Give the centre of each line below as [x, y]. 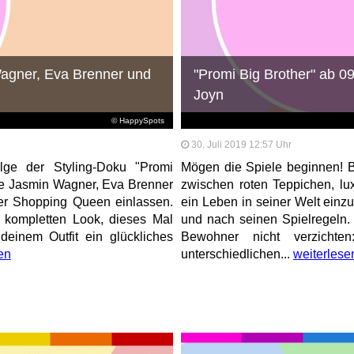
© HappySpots [138, 120]
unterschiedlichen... [237, 254]
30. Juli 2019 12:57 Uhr [241, 144]
